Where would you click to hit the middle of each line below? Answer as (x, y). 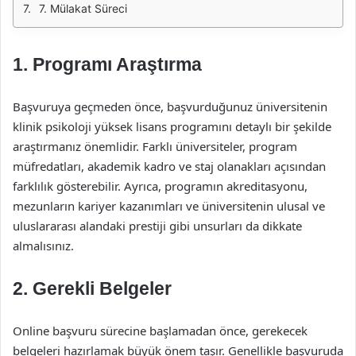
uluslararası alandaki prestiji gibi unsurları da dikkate (157, 226)
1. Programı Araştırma (107, 64)
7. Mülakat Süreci (83, 8)
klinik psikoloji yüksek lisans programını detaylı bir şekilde (172, 126)
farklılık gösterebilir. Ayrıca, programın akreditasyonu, (160, 186)
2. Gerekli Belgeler (92, 288)
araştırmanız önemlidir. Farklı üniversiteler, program (155, 146)
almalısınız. (43, 246)
